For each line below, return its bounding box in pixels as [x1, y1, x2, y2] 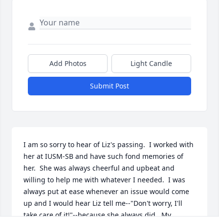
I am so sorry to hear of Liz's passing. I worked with [23, 140, 194, 150]
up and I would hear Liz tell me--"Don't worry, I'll [23, 198, 182, 208]
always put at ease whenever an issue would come [23, 187, 189, 197]
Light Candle [131, 59, 172, 68]
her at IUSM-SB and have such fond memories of [23, 152, 183, 161]
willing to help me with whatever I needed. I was [23, 175, 185, 185]
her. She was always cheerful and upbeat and [23, 163, 175, 173]
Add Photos [49, 59, 87, 68]
